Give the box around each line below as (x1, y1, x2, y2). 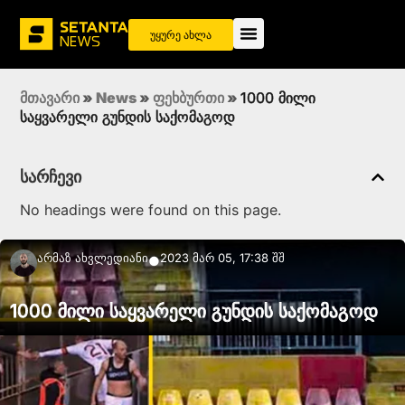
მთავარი (20, 89, 80, 108)
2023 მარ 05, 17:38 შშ (160, 250, 285, 266)
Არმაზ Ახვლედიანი (37, 250, 148, 266)
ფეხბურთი (153, 89, 224, 108)
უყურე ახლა (150, 26, 212, 42)
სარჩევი (20, 167, 81, 187)
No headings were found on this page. (20, 201, 281, 220)
